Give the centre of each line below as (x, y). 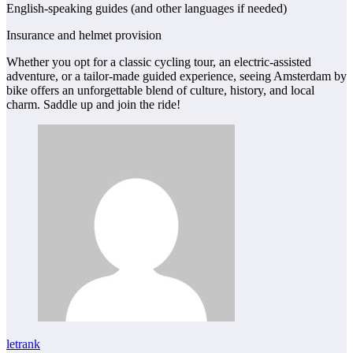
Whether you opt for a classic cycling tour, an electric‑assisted (159, 62)
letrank (23, 344)
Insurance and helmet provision (84, 35)
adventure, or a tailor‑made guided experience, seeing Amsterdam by (176, 76)
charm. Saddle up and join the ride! (93, 105)
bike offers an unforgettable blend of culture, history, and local (160, 91)
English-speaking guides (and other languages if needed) (147, 9)
